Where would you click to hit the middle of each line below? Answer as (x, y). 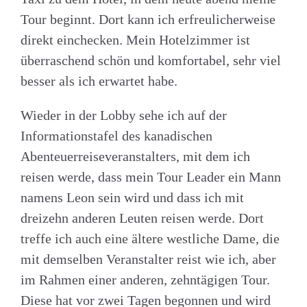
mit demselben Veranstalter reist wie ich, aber (148, 259)
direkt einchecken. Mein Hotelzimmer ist (135, 39)
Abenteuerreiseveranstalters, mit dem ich (135, 156)
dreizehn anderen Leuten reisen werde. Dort (142, 218)
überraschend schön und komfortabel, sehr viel (151, 60)
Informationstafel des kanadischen (116, 135)
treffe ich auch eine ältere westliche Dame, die (150, 238)
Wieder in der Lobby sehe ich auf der (124, 115)
